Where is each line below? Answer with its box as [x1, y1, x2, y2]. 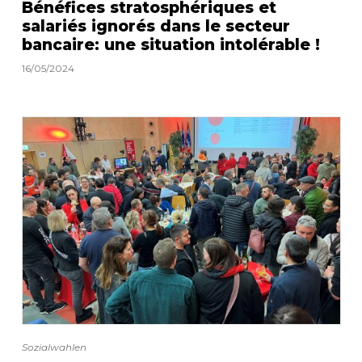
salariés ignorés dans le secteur [21, 17, 290, 36]
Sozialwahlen [21, 341, 86, 354]
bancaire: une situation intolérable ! [21, 36, 320, 55]
